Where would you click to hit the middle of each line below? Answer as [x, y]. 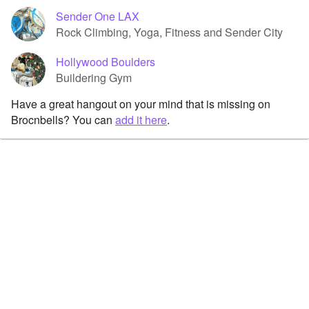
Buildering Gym [94, 77]
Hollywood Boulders [106, 61]
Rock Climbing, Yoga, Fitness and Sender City [169, 32]
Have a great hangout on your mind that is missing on [141, 103]
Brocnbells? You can [63, 119]
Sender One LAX [98, 16]
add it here [141, 119]
